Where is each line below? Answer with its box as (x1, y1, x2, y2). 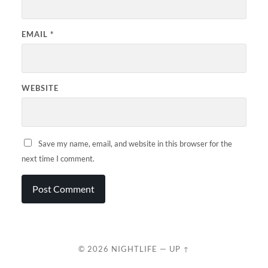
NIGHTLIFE (111, 243, 157, 254)
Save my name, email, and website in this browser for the (38, 138, 232, 148)
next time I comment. (21, 153, 95, 163)
